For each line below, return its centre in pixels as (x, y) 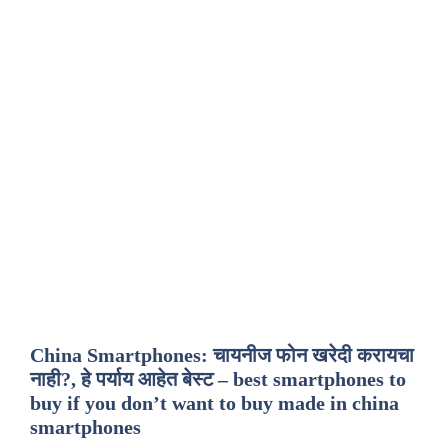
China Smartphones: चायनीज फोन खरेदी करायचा (222, 355)
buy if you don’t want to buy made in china (214, 403)
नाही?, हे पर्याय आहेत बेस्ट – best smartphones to (218, 379)
